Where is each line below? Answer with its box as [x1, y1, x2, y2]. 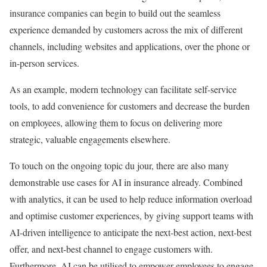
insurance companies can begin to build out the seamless [10, 6, 221, 19]
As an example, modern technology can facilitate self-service [10, 82, 237, 95]
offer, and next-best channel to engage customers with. [10, 242, 216, 255]
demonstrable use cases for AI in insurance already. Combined [10, 175, 243, 188]
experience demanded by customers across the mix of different [10, 23, 243, 36]
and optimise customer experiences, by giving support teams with [10, 209, 253, 222]
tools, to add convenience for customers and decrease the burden [10, 99, 250, 112]
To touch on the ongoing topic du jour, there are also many [10, 159, 229, 172]
